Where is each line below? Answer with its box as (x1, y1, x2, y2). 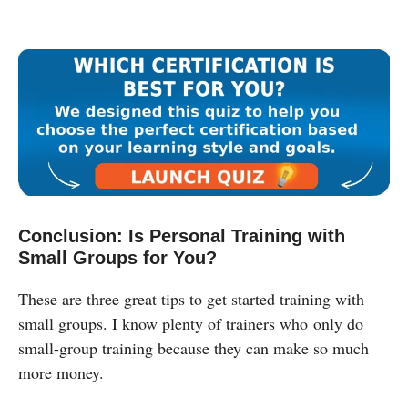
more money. (18, 361, 104, 383)
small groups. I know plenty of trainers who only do (18, 311, 363, 334)
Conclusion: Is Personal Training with (18, 225, 345, 246)
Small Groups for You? (18, 247, 217, 268)
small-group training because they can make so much (18, 336, 369, 359)
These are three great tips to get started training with (18, 287, 364, 310)
